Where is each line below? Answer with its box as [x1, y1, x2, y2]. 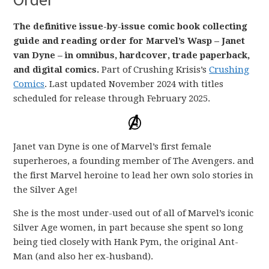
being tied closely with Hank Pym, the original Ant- [13, 236, 239, 247]
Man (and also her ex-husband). [13, 250, 154, 262]
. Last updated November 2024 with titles [44, 79, 224, 89]
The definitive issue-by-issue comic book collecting [13, 21, 248, 32]
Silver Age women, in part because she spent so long [13, 222, 244, 233]
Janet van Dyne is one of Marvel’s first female [13, 141, 212, 152]
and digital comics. [13, 64, 100, 75]
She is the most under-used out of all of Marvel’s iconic [13, 207, 254, 219]
